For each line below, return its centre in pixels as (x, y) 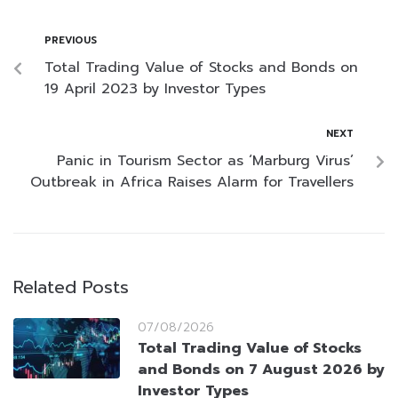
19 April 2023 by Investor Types (155, 89)
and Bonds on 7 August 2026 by (261, 370)
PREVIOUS (71, 41)
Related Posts (71, 287)
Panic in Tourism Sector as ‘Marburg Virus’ (205, 161)
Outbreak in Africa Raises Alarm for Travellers (192, 183)
